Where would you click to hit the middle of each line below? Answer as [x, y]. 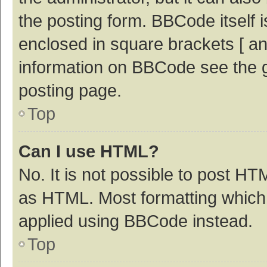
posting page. [70, 90]
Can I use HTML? [89, 151]
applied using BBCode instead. [136, 221]
